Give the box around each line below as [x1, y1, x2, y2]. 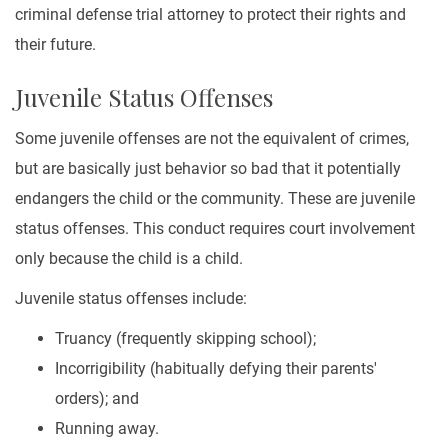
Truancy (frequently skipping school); [55, 329, 316, 348]
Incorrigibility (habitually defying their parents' [55, 359, 377, 378]
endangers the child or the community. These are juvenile [15, 189, 415, 208]
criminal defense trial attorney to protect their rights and [15, 5, 406, 24]
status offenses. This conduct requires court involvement [15, 219, 415, 238]
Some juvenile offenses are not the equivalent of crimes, [15, 129, 409, 148]
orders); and [55, 389, 143, 408]
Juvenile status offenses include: [15, 289, 251, 308]
